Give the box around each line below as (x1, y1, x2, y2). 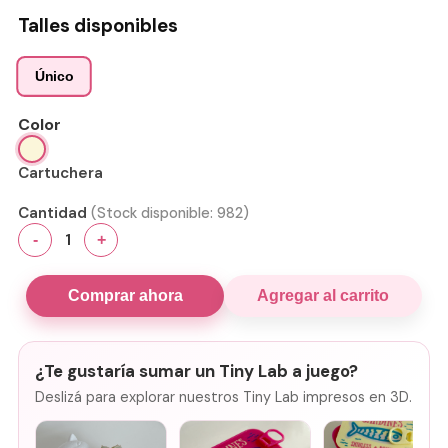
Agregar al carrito (256, 286, 389, 304)
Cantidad (18, 202, 87, 223)
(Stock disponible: (91, 203, 217, 222)
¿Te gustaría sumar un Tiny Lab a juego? (35, 359, 358, 382)
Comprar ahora (67, 286, 183, 304)
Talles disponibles (18, 12, 178, 38)
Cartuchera (18, 162, 103, 183)
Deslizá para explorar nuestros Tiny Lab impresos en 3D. (35, 387, 412, 406)
